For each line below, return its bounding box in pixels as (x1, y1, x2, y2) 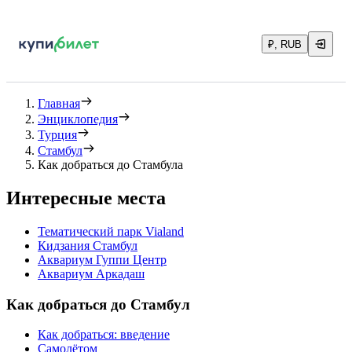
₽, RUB (268, 38, 302, 50)
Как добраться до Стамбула (38, 158, 183, 171)
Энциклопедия (38, 112, 118, 126)
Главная (38, 97, 80, 110)
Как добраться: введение (38, 328, 170, 342)
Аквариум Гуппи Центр (38, 252, 167, 266)
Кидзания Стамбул (38, 238, 137, 252)
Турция (38, 128, 77, 141)
